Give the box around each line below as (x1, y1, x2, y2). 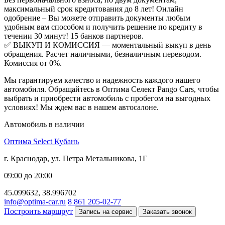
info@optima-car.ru (4, 197, 66, 206)
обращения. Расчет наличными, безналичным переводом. (4, 49, 201, 58)
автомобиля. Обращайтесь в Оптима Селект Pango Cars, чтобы (4, 84, 219, 93)
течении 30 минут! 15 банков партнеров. (4, 31, 144, 40)
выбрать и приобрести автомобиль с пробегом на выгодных (4, 93, 210, 102)
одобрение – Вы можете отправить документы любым (4, 13, 190, 22)
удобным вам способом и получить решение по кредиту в (4, 22, 202, 31)
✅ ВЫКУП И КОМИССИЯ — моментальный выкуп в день (4, 40, 211, 49)
